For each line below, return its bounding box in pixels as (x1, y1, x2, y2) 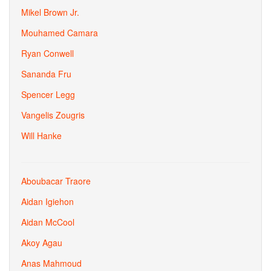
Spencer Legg (21, 88, 75, 100)
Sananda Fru (21, 68, 71, 80)
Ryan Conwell (21, 47, 74, 59)
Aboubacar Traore (21, 175, 91, 187)
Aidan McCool (21, 216, 74, 228)
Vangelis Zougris (21, 109, 85, 121)
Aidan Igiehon (21, 195, 74, 207)
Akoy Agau (21, 237, 62, 249)
